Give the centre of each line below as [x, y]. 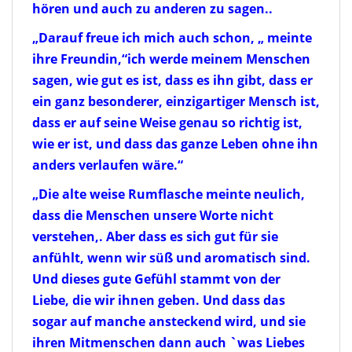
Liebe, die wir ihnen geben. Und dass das [159, 300]
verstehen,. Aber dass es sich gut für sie [155, 236]
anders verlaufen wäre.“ [108, 165]
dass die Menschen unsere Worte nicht [153, 215]
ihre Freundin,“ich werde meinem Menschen [171, 59]
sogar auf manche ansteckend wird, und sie [169, 321]
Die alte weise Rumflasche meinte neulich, [172, 194]
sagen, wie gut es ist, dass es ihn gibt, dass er [172, 80]
